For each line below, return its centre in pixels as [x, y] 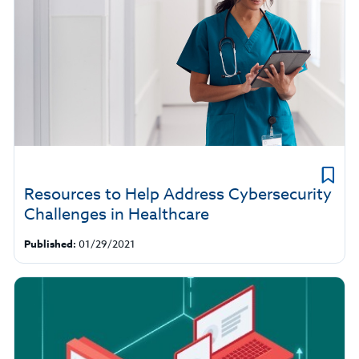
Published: [50, 244]
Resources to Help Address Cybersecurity [177, 195]
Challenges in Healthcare [116, 215]
